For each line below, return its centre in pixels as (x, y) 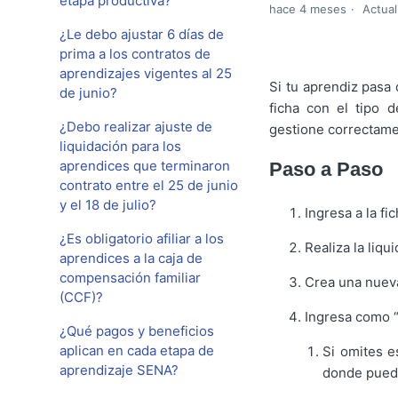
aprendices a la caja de (131, 258)
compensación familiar (131, 278)
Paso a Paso (326, 170)
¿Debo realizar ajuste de (136, 127)
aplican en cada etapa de (137, 350)
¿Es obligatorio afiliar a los (142, 239)
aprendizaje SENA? (119, 370)
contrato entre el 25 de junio (149, 185)
